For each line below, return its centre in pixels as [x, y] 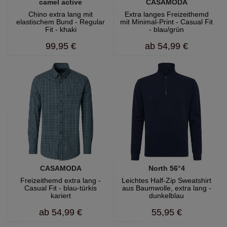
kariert [61, 196]
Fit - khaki [61, 29]
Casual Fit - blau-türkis [61, 188]
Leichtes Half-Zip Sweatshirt [166, 181]
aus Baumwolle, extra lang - [166, 188]
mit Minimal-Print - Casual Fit [166, 22]
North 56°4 [166, 168]
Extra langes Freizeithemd [166, 14]
